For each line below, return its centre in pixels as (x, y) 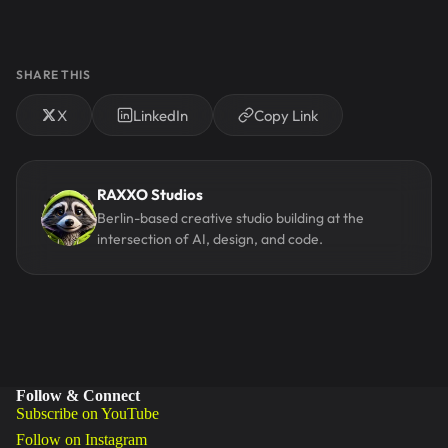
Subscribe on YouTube (87, 413)
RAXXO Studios (150, 194)
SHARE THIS (53, 74)
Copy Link (286, 115)
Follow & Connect (78, 395)
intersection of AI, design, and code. (210, 239)
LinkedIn (160, 115)
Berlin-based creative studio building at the (230, 218)
